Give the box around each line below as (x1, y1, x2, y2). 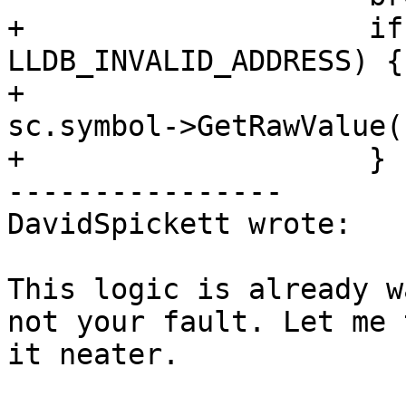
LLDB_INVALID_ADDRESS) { (7, 44, 403, 78)
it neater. (7, 338, 179, 372)
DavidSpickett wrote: (7, 208, 352, 241)
